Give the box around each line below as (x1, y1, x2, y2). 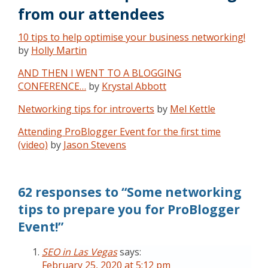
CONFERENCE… (18, 80, 86, 93)
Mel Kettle (170, 102, 215, 115)
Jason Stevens (63, 138, 126, 151)
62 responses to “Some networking (18, 184, 242, 200)
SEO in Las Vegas (42, 245, 117, 258)
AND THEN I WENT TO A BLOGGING (18, 66, 181, 80)
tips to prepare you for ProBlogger (18, 201, 240, 218)
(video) (18, 138, 48, 151)
